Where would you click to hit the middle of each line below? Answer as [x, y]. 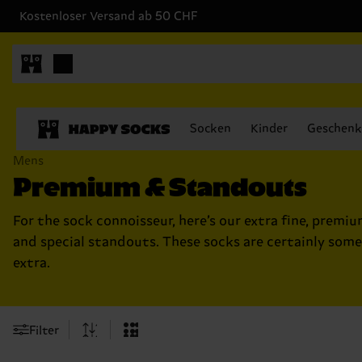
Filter [44, 330]
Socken [210, 129]
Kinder [269, 129]
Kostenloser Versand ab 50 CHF [109, 16]
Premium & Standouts [160, 185]
